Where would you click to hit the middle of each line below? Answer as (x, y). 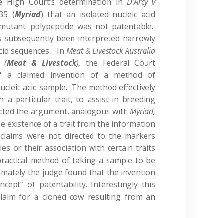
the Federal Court (118, 63)
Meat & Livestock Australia (111, 50)
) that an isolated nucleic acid (98, 14)
